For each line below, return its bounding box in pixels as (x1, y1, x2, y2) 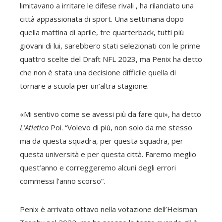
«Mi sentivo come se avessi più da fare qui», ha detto (20, 109, 201, 119)
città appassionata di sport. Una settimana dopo (20, 14, 184, 24)
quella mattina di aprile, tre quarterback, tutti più (20, 27, 184, 37)
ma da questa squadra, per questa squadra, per (20, 136, 183, 146)
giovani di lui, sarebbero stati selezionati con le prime (20, 41, 200, 51)
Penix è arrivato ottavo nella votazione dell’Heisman (20, 204, 197, 214)
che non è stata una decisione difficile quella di (20, 67, 176, 77)
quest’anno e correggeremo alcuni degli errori (20, 163, 176, 172)
